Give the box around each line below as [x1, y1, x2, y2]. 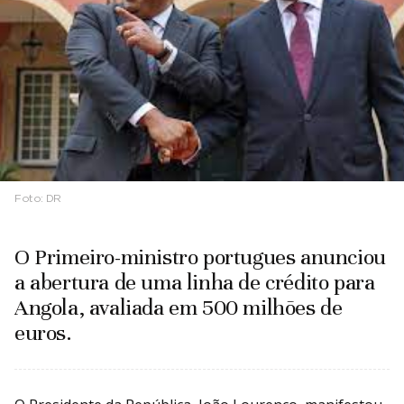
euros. [14, 319, 72, 347]
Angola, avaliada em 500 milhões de [14, 294, 343, 322]
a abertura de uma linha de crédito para [14, 269, 375, 297]
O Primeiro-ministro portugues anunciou [14, 243, 386, 271]
